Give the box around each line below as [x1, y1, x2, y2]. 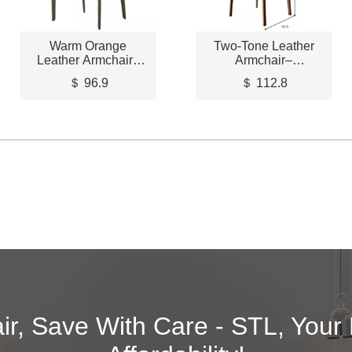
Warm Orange [49, 38, 127, 53]
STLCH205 [232, 67, 296, 81]
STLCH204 [56, 67, 120, 81]
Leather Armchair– [36, 53, 140, 67]
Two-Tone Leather [213, 38, 314, 53]
